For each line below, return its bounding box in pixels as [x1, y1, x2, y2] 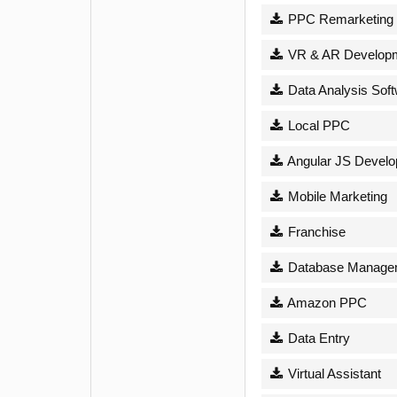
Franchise [284, 223, 346, 239]
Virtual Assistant [284, 365, 381, 381]
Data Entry [284, 330, 350, 346]
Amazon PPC [284, 294, 367, 310]
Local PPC [284, 117, 350, 133]
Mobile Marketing [284, 188, 387, 204]
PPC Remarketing [284, 11, 393, 27]
